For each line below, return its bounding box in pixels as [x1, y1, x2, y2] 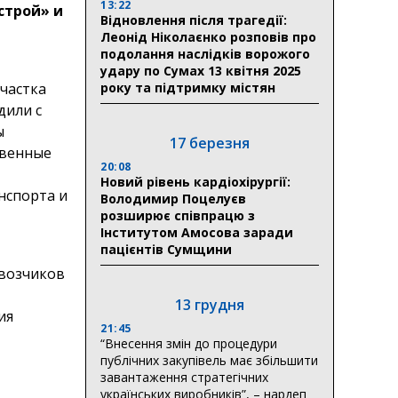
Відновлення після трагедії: [100, 11, 287, 28]
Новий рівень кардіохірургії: [100, 172, 291, 190]
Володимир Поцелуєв [100, 189, 246, 207]
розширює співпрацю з [100, 206, 255, 224]
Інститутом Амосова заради [100, 223, 293, 241]
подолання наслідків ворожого [100, 44, 310, 62]
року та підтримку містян [100, 78, 275, 96]
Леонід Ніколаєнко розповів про [100, 28, 316, 45]
